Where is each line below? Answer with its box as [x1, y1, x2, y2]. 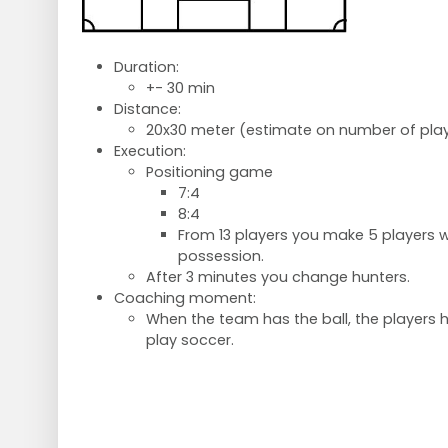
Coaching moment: [113, 287, 264, 308]
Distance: [113, 98, 185, 119]
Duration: [113, 56, 183, 77]
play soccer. [145, 329, 238, 350]
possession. [177, 245, 268, 266]
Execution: [113, 140, 190, 161]
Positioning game [145, 161, 277, 182]
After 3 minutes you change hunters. [145, 266, 410, 287]
